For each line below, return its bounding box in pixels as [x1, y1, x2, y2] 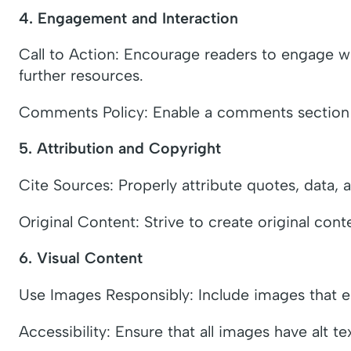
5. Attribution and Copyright [19, 139, 221, 158]
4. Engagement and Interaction [19, 8, 238, 27]
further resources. [19, 66, 143, 85]
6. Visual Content [19, 248, 143, 268]
